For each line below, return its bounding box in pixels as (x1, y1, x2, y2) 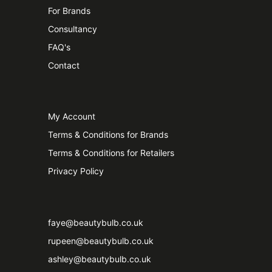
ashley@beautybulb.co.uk (47, 253, 151, 264)
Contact (47, 60, 80, 71)
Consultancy (47, 24, 97, 35)
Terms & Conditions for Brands (47, 129, 168, 140)
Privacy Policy (47, 166, 104, 177)
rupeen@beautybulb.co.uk (47, 235, 154, 246)
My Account (47, 111, 95, 122)
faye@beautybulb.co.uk (47, 217, 143, 228)
